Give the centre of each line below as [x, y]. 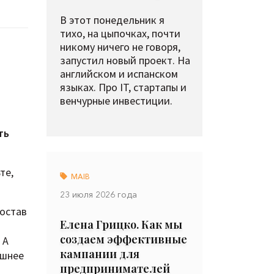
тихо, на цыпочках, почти [120, 33]
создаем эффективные [124, 239]
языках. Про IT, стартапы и [123, 87]
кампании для [100, 254]
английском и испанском [119, 74]
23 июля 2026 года [98, 194]
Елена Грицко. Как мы [121, 224]
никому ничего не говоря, [120, 47]
